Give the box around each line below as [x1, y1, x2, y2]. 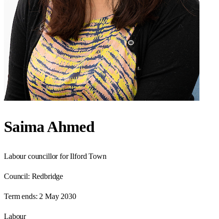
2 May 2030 [39, 192, 76, 200]
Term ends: [4, 192, 38, 200]
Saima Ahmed [4, 118, 94, 136]
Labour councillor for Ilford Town [4, 152, 107, 160]
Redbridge [31, 172, 64, 180]
